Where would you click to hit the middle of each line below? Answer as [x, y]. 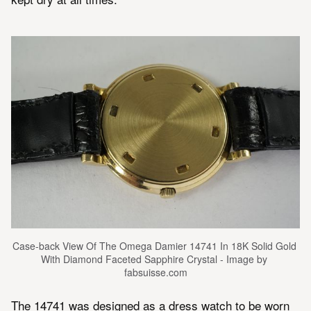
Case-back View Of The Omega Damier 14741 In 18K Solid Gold [154, 246]
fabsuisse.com [155, 272]
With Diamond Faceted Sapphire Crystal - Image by [154, 259]
